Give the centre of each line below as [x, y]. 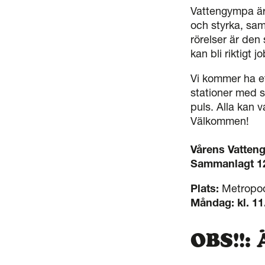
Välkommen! [221, 121]
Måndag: [212, 203]
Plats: [206, 189]
